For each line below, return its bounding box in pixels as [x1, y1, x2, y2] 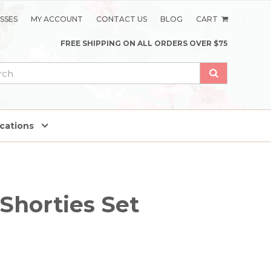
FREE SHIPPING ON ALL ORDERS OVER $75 [60, 39, 227, 48]
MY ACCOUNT [31, 15, 83, 24]
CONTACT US [96, 15, 148, 24]
